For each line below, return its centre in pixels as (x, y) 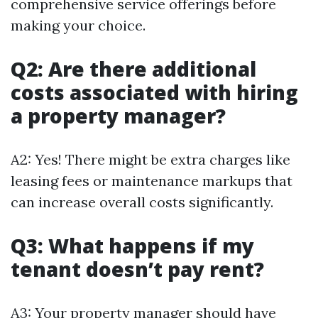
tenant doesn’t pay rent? (137, 269)
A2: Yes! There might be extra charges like (150, 159)
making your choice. (78, 25)
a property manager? (118, 116)
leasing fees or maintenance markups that (152, 181)
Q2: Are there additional (133, 69)
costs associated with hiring (154, 92)
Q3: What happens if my (132, 246)
